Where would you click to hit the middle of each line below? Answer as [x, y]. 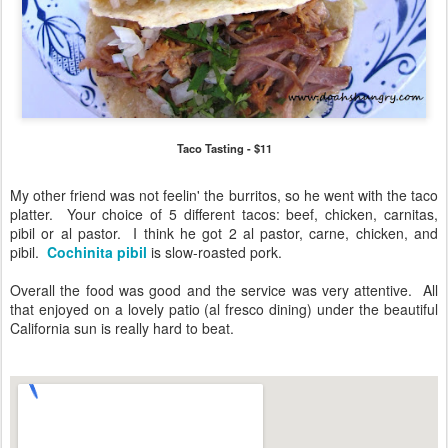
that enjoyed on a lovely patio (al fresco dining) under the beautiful [224, 308]
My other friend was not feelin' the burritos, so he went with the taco [224, 194]
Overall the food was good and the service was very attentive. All [224, 289]
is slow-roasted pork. [216, 251]
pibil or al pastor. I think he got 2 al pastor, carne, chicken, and [224, 232]
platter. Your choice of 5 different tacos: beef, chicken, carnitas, [224, 213]
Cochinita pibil [99, 251]
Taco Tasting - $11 [224, 147]
